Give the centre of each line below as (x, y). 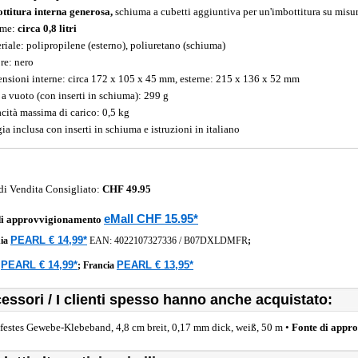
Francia (100, 265)
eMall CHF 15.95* (151, 219)
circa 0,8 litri (47, 28)
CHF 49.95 (127, 189)
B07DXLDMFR (216, 241)
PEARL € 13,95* (155, 265)
